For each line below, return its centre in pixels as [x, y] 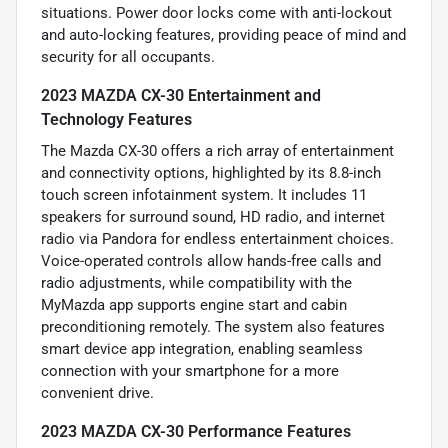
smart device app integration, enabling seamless [202, 349]
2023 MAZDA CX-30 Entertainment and [181, 96]
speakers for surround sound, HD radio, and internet [213, 217]
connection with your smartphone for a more [190, 371]
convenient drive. [97, 393]
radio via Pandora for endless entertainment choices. [217, 239]
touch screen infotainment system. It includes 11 [204, 195]
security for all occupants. [128, 57]
